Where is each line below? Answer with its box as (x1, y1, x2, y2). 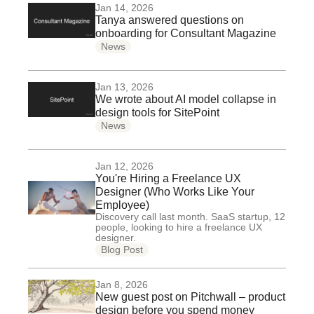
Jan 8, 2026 (95, 279, 148, 290)
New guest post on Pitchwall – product (95, 291, 285, 303)
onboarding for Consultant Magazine (95, 27, 276, 39)
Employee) (95, 199, 149, 211)
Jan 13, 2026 (95, 81, 153, 93)
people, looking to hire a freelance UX (95, 221, 262, 233)
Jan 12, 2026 (95, 161, 153, 172)
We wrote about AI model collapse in (95, 93, 276, 105)
